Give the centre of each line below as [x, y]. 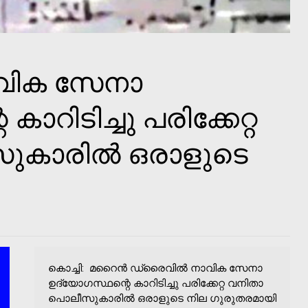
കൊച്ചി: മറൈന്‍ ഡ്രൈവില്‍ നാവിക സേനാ [155, 268]
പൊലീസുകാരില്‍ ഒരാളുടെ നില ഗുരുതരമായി [162, 298]
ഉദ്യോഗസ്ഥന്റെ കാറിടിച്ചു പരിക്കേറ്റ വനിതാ [156, 283]
